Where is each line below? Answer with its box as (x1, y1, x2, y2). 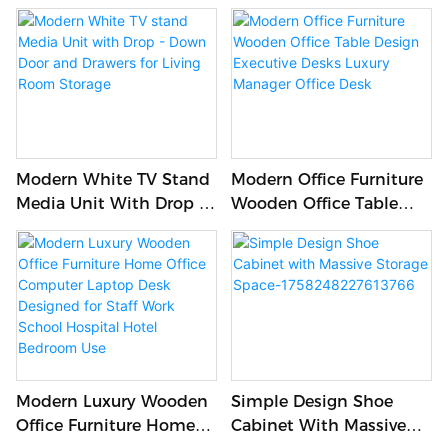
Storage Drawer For (16, 20, 168, 40)
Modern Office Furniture (230, 170, 423, 190)
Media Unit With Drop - (16, 194, 205, 214)
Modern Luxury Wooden (16, 391, 208, 411)
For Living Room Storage (16, 242, 214, 262)
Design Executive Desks (230, 218, 420, 238)
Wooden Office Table (230, 194, 398, 214)
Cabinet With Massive (230, 415, 406, 435)
